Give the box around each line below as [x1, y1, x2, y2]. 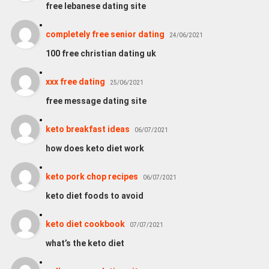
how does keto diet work [45, 143, 144, 153]
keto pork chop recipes [45, 171, 138, 181]
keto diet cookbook [45, 219, 125, 229]
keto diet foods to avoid [45, 190, 144, 201]
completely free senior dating [45, 29, 165, 39]
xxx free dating [45, 76, 105, 86]
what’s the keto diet [45, 238, 124, 248]
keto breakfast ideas [45, 124, 130, 134]
